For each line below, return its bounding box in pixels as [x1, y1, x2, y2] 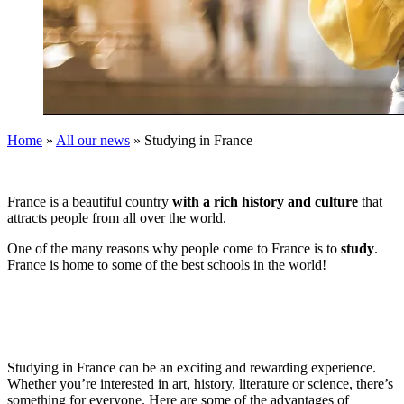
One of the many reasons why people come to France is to [7, 240, 341, 256]
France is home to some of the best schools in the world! [7, 256, 326, 272]
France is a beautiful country [7, 193, 172, 209]
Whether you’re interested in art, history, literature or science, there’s [7, 375, 393, 391]
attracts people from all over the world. [7, 209, 226, 225]
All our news [56, 132, 130, 148]
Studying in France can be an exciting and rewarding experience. [7, 359, 376, 375]
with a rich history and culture [172, 193, 362, 209]
